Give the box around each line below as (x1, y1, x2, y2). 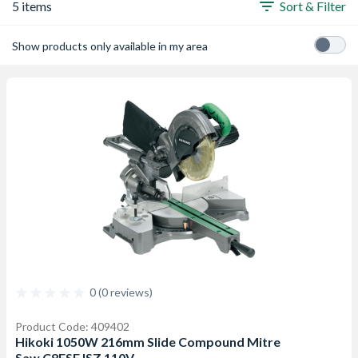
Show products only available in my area (12, 38, 208, 53)
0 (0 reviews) (89, 285, 153, 299)
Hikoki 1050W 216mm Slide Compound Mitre (15, 334, 280, 349)
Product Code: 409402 (15, 320, 129, 333)
